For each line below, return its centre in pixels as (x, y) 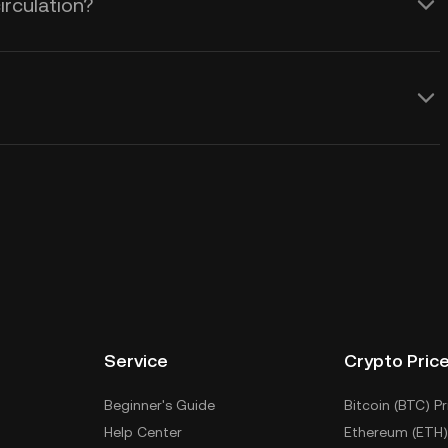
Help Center (143, 432)
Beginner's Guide (159, 405)
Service (136, 360)
